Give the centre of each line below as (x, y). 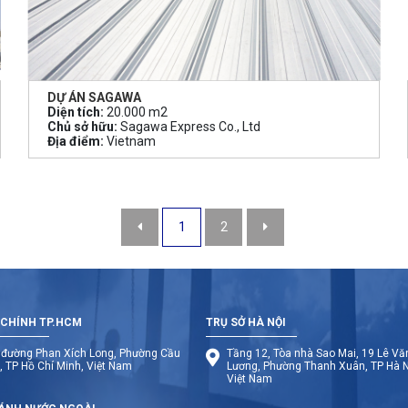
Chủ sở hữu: (82, 126)
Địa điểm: (75, 141)
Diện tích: (75, 112)
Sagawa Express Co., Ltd (189, 126)
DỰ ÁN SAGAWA (94, 97)
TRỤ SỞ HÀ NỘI (246, 322)
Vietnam (129, 141)
